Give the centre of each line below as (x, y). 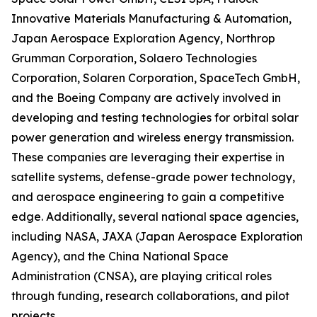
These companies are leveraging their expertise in (148, 157)
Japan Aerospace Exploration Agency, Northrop (143, 39)
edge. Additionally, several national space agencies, (155, 217)
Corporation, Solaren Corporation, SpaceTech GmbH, (156, 78)
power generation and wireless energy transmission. (152, 138)
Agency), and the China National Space (120, 257)
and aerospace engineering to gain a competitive (148, 197)
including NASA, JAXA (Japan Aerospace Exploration (157, 237)
